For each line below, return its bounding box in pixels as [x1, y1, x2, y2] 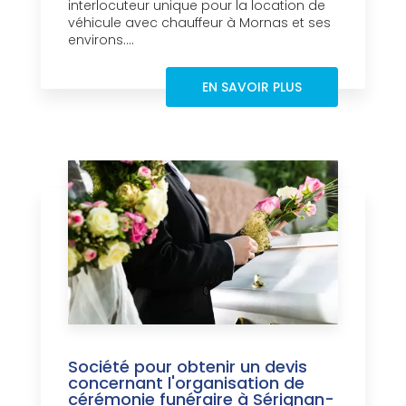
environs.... [68, 31, 134, 50]
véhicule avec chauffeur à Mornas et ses [68, 14, 331, 33]
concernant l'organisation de [68, 372, 304, 395]
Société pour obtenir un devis [68, 355, 307, 379]
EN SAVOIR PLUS [202, 78, 302, 97]
